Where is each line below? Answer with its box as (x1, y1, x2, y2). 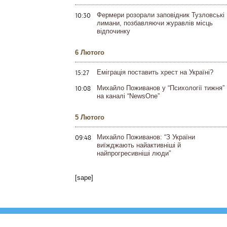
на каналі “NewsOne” (97, 92, 160, 100)
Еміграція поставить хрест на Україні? (97, 68, 213, 76)
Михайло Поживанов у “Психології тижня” (97, 84, 224, 92)
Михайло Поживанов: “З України (97, 133, 195, 141)
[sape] (75, 174, 93, 181)
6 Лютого (75, 49, 104, 56)
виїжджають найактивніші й (97, 141, 181, 149)
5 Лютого (75, 113, 104, 121)
